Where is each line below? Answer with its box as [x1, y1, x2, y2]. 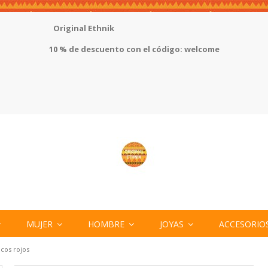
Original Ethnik [53, 23, 114, 33]
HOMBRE [87, 218, 127, 230]
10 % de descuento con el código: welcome [48, 44, 220, 54]
